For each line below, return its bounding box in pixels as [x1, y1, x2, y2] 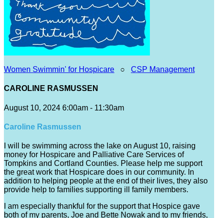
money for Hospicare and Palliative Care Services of [4, 150, 184, 159]
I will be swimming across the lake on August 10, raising [4, 142, 196, 150]
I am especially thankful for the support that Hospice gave [4, 202, 200, 211]
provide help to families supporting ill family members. [4, 185, 188, 194]
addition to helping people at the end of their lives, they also [4, 177, 208, 185]
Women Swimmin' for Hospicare [4, 65, 114, 73]
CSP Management [131, 65, 195, 73]
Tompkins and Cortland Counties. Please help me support [4, 159, 202, 168]
